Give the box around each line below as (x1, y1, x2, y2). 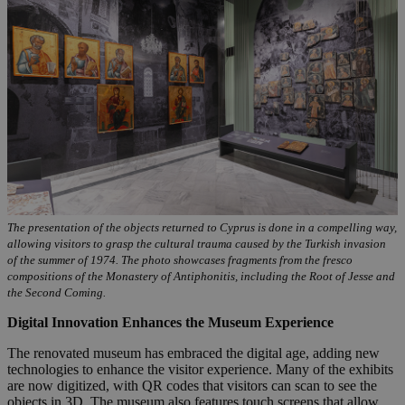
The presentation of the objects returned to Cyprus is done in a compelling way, (7, 220, 397, 234)
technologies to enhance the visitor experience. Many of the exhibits (7, 361, 393, 377)
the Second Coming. (7, 285, 106, 299)
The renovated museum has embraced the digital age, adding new (7, 344, 380, 361)
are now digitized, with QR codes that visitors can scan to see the (7, 377, 377, 393)
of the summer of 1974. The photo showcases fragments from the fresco (7, 252, 353, 267)
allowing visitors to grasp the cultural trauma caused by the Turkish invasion (7, 236, 386, 250)
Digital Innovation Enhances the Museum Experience (7, 314, 334, 330)
